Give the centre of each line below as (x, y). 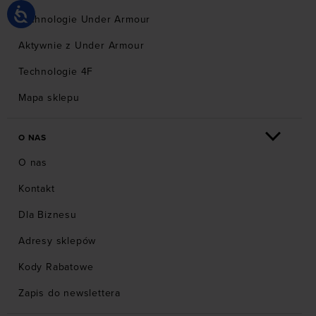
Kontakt (37, 189)
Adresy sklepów (57, 241)
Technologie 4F (56, 72)
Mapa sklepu (49, 98)
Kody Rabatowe (56, 267)
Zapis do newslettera (69, 293)
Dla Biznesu (48, 215)
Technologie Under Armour (85, 20)
